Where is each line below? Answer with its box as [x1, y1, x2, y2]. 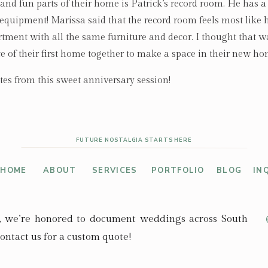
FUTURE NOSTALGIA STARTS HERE [75, 136, 193, 144]
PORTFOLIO [151, 165, 205, 176]
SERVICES [92, 165, 138, 176]
